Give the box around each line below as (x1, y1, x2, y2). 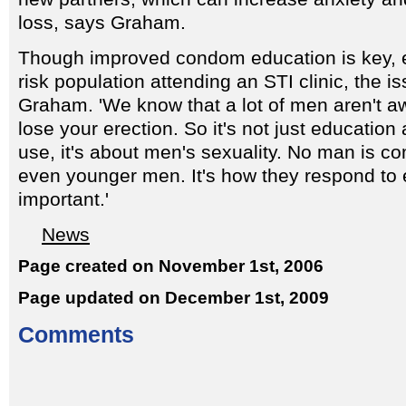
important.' (18, 188, 109, 210)
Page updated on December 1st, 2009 (18, 287, 329, 307)
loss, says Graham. (18, 12, 186, 34)
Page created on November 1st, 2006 (18, 256, 324, 275)
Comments (18, 322, 134, 347)
